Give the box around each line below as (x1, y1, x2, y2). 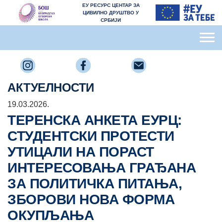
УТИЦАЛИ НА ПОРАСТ (7, 144, 154, 160)
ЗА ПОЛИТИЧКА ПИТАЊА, (7, 176, 182, 191)
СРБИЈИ (101, 17, 121, 23)
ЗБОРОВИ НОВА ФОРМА (7, 192, 174, 207)
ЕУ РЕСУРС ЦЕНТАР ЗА (82, 2, 140, 8)
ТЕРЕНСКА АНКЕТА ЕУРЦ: (7, 112, 182, 128)
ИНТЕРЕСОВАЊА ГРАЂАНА (7, 160, 196, 175)
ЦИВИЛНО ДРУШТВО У (83, 10, 139, 15)
